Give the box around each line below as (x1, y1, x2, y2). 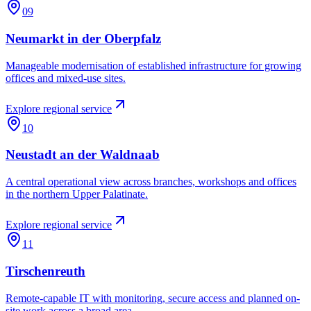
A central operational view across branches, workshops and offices (6, 176, 296, 188)
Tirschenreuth (6, 263, 85, 278)
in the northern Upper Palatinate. (6, 188, 148, 201)
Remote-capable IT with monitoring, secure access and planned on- (6, 292, 300, 304)
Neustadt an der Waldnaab (6, 147, 160, 162)
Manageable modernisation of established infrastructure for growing (6, 59, 301, 72)
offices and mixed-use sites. (6, 72, 126, 84)
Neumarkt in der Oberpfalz (6, 31, 161, 47)
